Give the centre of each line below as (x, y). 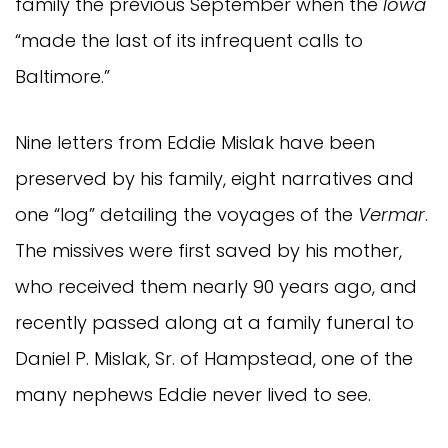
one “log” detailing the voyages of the (186, 215)
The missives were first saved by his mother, (208, 251)
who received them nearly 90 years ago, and (216, 287)
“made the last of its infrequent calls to (189, 41)
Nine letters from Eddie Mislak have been (195, 143)
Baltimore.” (62, 77)
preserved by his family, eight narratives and (214, 179)
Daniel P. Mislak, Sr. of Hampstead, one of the (214, 359)
